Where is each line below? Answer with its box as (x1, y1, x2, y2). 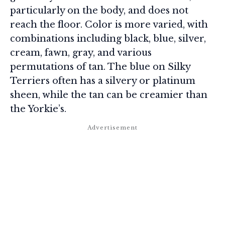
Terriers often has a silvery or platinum (10, 75, 195, 86)
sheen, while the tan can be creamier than (10, 89, 207, 100)
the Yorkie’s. (10, 103, 66, 115)
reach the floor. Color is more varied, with (10, 19, 208, 30)
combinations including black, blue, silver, (10, 33, 206, 44)
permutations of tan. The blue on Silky (10, 61, 190, 72)
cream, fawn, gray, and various (10, 47, 152, 58)
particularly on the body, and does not (10, 5, 188, 16)
